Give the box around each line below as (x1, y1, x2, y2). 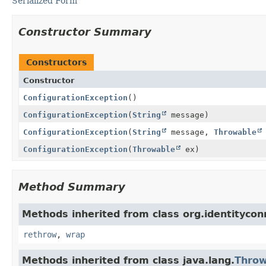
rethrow (23, 229, 56, 239)
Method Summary (18, 180, 125, 193)
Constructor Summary (18, 25, 151, 38)
